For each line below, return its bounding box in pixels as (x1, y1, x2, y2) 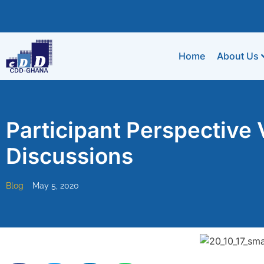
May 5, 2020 (32, 180, 79, 190)
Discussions (6, 142, 133, 169)
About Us (216, 50, 259, 62)
